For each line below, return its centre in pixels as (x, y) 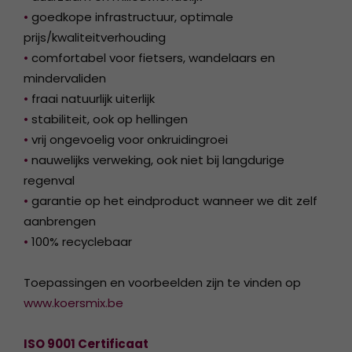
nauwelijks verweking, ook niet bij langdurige (156, 160)
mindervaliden (65, 79)
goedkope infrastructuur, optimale (131, 17)
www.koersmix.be (73, 303)
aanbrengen (60, 222)
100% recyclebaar (80, 242)
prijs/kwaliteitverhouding (95, 38)
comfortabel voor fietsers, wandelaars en (152, 58)
